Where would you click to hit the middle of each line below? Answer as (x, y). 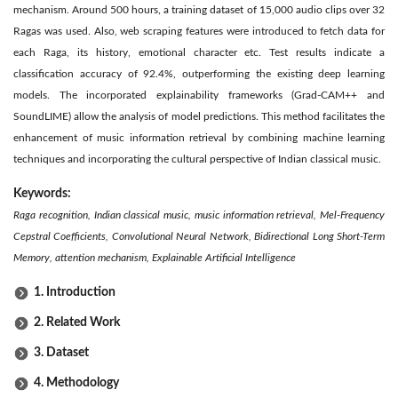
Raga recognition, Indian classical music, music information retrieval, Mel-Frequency (199, 215)
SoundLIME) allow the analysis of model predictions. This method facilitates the (199, 116)
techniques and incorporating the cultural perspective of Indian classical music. (197, 159)
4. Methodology (76, 382)
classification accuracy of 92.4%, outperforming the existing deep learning (199, 73)
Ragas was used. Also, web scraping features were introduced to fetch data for (199, 31)
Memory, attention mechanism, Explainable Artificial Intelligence (155, 257)
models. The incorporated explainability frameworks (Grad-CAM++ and (199, 95)
